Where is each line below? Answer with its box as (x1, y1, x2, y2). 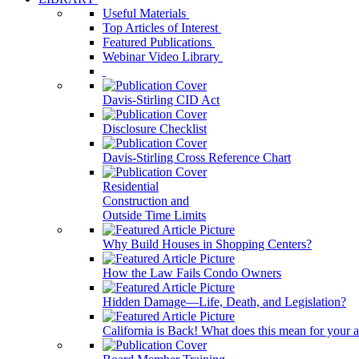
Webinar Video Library (103, 50, 223, 63)
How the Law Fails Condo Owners (103, 266, 281, 280)
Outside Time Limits (103, 208, 206, 222)
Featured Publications (103, 35, 215, 49)
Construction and (103, 194, 189, 208)
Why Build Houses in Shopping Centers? (103, 237, 312, 251)
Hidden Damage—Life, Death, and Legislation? (103, 295, 346, 309)
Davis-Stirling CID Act (103, 93, 220, 107)
